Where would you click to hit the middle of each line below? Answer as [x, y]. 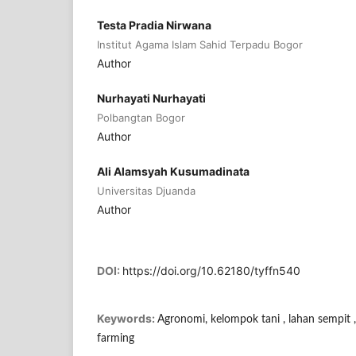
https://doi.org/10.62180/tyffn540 [211, 271]
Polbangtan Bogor [141, 118]
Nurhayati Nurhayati [151, 99]
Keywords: [127, 319]
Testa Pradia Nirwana [154, 25]
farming [116, 339]
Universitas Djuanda [146, 191]
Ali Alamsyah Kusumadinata [173, 172]
